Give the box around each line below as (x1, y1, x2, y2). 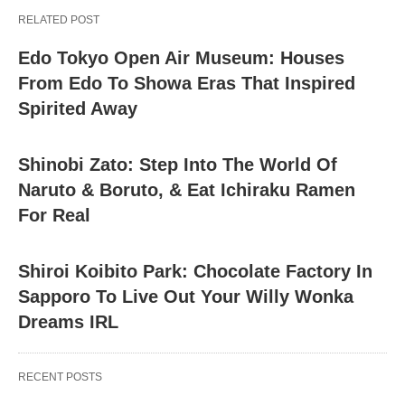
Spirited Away (18, 99, 137, 119)
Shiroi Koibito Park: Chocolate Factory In (18, 261, 372, 282)
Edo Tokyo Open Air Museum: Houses (18, 48, 344, 69)
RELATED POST (18, 14, 99, 27)
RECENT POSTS (18, 371, 102, 384)
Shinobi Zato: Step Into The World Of (18, 155, 337, 175)
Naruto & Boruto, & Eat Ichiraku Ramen (18, 180, 355, 201)
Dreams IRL (18, 312, 118, 333)
